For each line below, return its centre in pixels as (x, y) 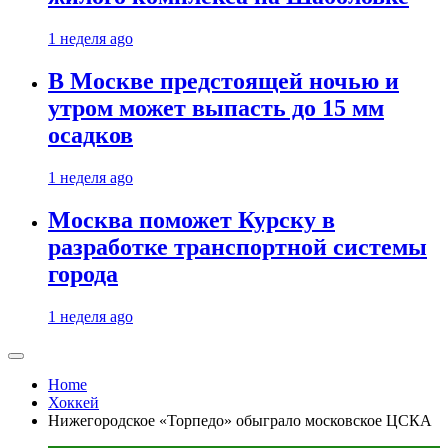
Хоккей (73, 402)
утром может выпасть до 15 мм (216, 108)
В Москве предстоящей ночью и (223, 81)
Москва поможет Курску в (191, 220)
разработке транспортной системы (237, 247)
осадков (90, 135)
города (83, 274)
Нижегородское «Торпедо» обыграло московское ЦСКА (240, 420)
